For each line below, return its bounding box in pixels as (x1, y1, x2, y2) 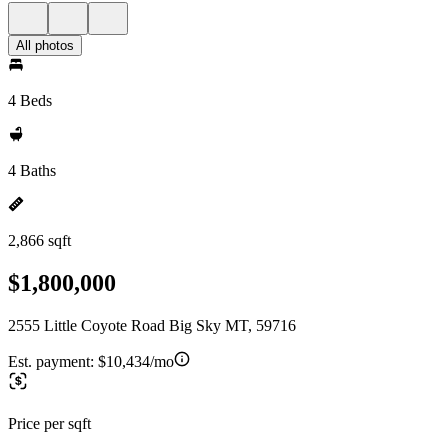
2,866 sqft (8, 232, 71, 249)
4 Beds (8, 92, 52, 109)
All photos (16, 38, 74, 53)
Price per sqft (8, 414, 91, 432)
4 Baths (8, 162, 56, 179)
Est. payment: (8, 352, 98, 370)
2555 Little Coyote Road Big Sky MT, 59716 (8, 316, 296, 334)
